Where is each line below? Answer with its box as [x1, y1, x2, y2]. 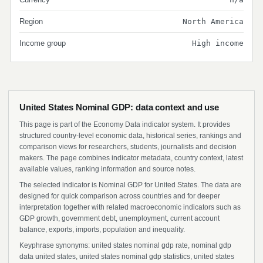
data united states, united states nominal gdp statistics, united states [19, 252, 234, 261]
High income [192, 39, 244, 48]
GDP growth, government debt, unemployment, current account [19, 214, 220, 222]
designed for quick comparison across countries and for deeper [19, 192, 220, 200]
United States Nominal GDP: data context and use [19, 102, 219, 112]
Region [19, 17, 43, 26]
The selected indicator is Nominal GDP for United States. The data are [19, 181, 241, 189]
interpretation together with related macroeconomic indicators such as [19, 203, 241, 211]
